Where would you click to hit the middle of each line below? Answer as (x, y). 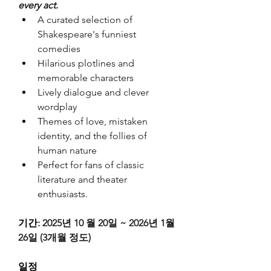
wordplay (57, 106)
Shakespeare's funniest (87, 34)
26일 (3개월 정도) (54, 237)
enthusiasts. (63, 194)
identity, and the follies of (92, 135)
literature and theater (82, 179)
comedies (59, 48)
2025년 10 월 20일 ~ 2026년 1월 (109, 223)
